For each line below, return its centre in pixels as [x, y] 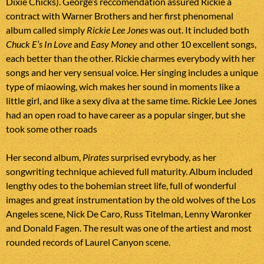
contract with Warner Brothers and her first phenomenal [120, 15]
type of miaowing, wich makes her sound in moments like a [123, 86]
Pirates [96, 157]
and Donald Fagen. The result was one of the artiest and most [129, 227]
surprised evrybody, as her [163, 157]
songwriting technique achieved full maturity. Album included [129, 171]
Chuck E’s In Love [39, 44]
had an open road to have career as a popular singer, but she [126, 114]
